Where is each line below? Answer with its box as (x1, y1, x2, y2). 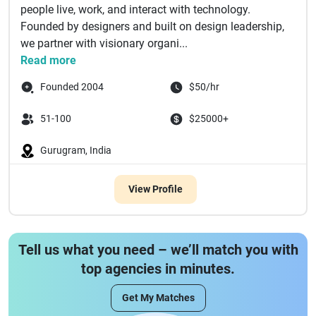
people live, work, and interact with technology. (20, 3, 250, 16)
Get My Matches (121, 292, 195, 303)
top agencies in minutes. (81, 260, 235, 277)
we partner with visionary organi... (20, 37, 188, 50)
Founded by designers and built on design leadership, (20, 20, 284, 33)
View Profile (128, 183, 183, 195)
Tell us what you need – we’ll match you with (18, 241, 298, 258)
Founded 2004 (40, 81, 104, 92)
